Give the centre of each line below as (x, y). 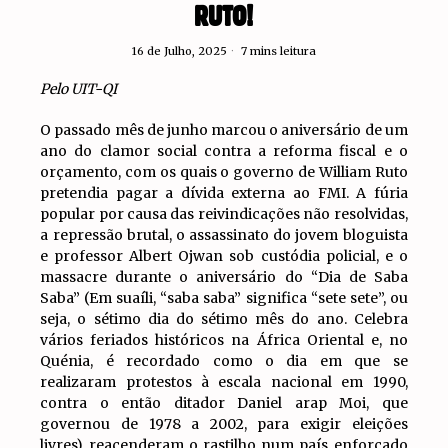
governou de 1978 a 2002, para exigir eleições (224, 423)
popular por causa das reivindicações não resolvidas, (224, 213)
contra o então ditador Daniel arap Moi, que (224, 402)
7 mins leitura (276, 50)
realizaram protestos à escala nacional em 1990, (224, 381)
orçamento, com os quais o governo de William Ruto (224, 171)
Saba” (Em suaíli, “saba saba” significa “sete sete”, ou (224, 297)
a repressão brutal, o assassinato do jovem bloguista (224, 234)
